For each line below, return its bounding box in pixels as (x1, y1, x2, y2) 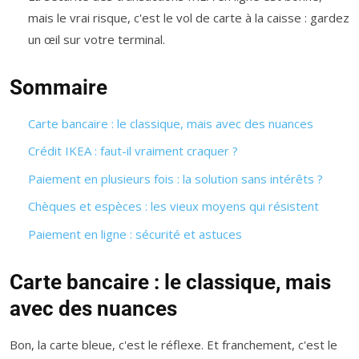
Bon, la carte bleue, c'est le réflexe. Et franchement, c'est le (10, 336, 337, 353)
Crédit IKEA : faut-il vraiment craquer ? (27, 143, 238, 159)
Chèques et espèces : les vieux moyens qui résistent (27, 198, 319, 215)
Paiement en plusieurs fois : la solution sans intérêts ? (27, 170, 323, 187)
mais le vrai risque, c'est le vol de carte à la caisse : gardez (27, 9, 349, 26)
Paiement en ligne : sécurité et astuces (27, 225, 242, 242)
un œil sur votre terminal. (27, 30, 165, 47)
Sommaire (10, 75, 107, 99)
